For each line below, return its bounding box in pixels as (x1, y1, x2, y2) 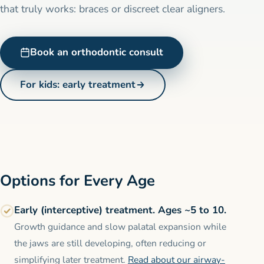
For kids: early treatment (19, 77, 136, 91)
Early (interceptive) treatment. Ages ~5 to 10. (14, 203, 226, 217)
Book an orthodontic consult (30, 45, 164, 60)
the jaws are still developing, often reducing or (14, 236, 206, 250)
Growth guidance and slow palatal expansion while (14, 220, 226, 233)
